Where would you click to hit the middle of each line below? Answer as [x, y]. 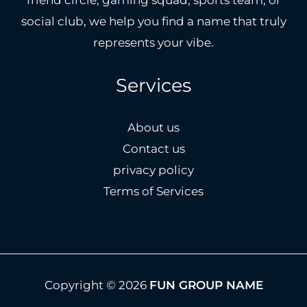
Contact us [153, 149]
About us [153, 128]
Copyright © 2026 [97, 285]
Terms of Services [153, 192]
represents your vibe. [153, 42]
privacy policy [153, 170]
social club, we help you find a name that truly [153, 21]
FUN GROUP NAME [206, 285]
